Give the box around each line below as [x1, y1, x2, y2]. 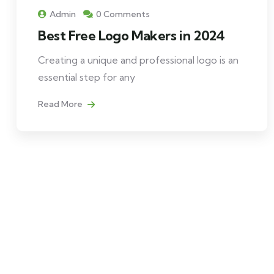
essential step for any [38, 70, 135, 83]
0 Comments [96, 8, 150, 20]
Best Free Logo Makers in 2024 [38, 26, 225, 44]
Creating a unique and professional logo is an [38, 53, 239, 66]
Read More [38, 98, 84, 109]
